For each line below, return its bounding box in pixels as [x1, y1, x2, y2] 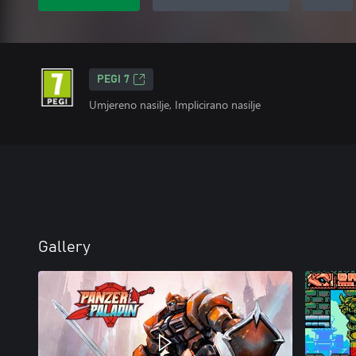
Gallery [38, 239, 91, 255]
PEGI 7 [97, 74, 130, 85]
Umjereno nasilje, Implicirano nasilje [89, 97, 261, 112]
